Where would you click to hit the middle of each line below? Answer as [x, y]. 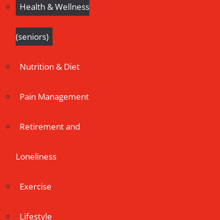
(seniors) [32, 37]
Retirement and [50, 126]
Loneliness [36, 156]
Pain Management [54, 96]
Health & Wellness [55, 7]
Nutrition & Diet [50, 67]
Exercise [36, 186]
